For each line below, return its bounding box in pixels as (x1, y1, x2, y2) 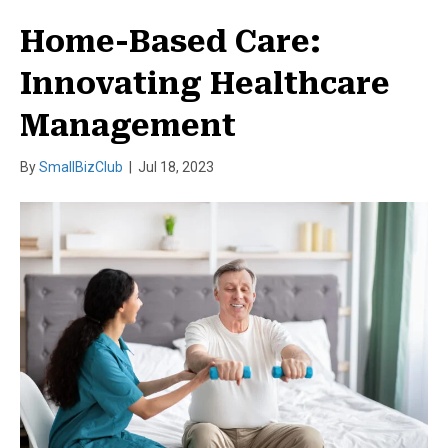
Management (20, 108, 236, 144)
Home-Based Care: (20, 24, 321, 60)
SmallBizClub (39, 159, 123, 176)
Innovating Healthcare (20, 66, 390, 102)
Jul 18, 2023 (138, 159, 214, 176)
